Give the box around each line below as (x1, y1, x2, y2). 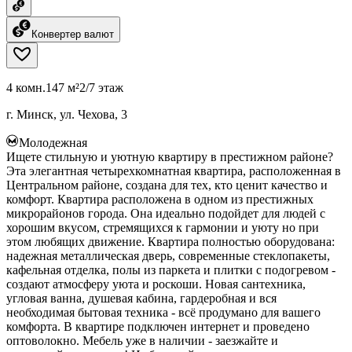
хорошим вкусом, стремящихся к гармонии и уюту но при (6, 220, 319, 234)
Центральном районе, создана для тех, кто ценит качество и (6, 178, 328, 192)
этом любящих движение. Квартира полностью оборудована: (6, 234, 335, 248)
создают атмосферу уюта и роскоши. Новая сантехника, (6, 277, 306, 291)
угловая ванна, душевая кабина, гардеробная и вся (6, 291, 277, 305)
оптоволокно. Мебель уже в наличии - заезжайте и (6, 333, 278, 347)
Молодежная (19, 135, 87, 149)
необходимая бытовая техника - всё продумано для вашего (6, 305, 321, 319)
